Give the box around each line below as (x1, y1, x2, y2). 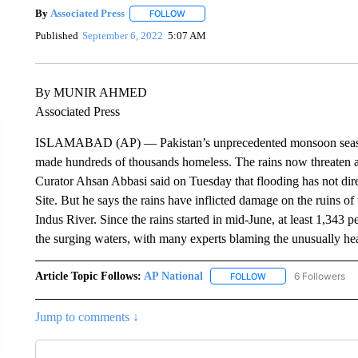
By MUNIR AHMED (34, 85, 147, 99)
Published (34, 30, 78, 42)
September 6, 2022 (82, 30, 164, 42)
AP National (143, 269, 203, 282)
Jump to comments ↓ (34, 309, 139, 324)
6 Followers (293, 269, 345, 282)
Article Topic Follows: (34, 269, 141, 282)
